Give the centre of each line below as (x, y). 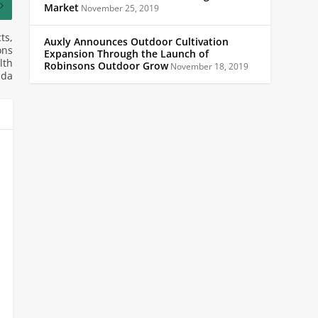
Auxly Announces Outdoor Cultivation (136, 42)
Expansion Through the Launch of (126, 54)
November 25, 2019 (119, 8)
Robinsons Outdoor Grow (106, 66)
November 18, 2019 (208, 66)
